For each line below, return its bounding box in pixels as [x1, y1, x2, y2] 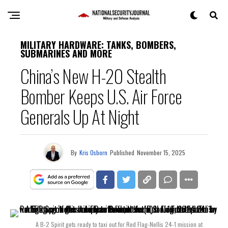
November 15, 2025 [136, 148, 185, 157]
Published [109, 148, 134, 157]
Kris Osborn [79, 148, 107, 157]
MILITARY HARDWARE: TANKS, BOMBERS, [20, 38, 176, 51]
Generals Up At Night [20, 103, 139, 130]
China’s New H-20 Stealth [20, 62, 166, 89]
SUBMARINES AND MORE [20, 47, 112, 60]
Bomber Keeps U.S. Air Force [20, 82, 182, 109]
